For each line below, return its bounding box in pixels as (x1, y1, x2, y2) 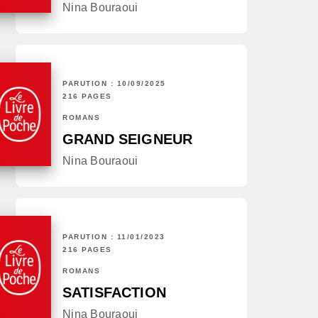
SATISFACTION (62, 285, 166, 301)
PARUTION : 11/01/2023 (62, 233, 165, 241)
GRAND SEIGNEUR (62, 131, 193, 148)
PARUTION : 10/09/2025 (62, 79, 166, 88)
